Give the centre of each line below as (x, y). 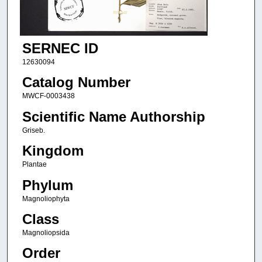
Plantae (34, 165)
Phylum (47, 185)
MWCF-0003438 (48, 96)
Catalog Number (76, 82)
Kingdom (53, 151)
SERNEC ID (60, 49)
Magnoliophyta (46, 199)
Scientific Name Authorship (113, 116)
